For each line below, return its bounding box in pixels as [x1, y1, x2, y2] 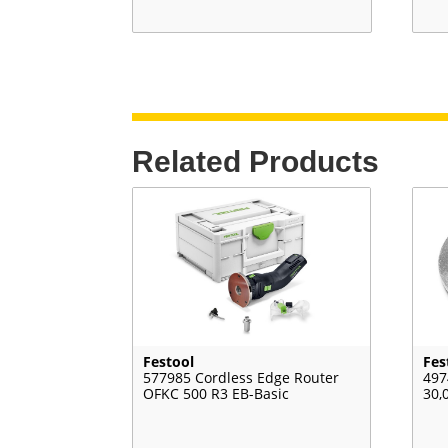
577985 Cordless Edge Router [143, 368, 339, 388]
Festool [143, 352, 194, 372]
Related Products [132, 145, 379, 179]
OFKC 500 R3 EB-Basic [143, 384, 289, 404]
